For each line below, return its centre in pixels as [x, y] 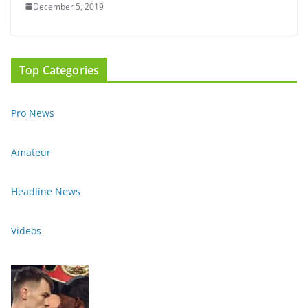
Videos [26, 230]
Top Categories [59, 70]
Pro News [33, 113]
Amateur [31, 152]
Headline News [46, 191]
